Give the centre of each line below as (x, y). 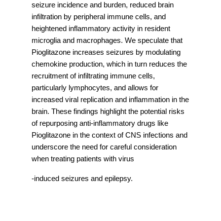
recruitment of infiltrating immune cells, (93, 76)
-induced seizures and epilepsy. (82, 179)
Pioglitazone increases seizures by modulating (106, 53)
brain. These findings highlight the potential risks (108, 112)
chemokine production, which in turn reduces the (109, 64)
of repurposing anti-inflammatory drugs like (100, 124)
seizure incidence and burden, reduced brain (103, 5)
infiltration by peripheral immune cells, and (99, 17)
